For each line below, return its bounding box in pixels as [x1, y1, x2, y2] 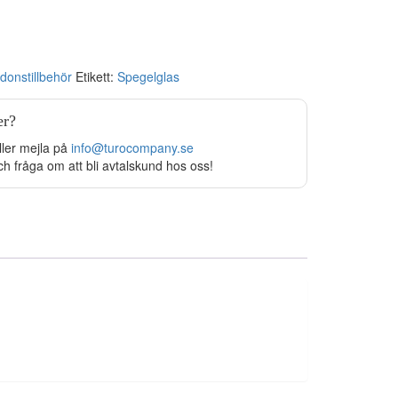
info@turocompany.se [70, 139, 194, 157]
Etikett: [75, 68, 117, 86]
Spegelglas [116, 68, 179, 86]
